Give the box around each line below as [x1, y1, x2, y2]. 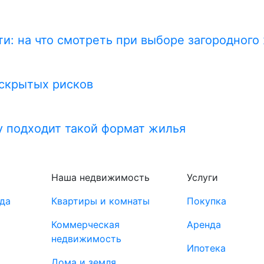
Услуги [186, 171, 218, 183]
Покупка [186, 195, 226, 207]
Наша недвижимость [51, 171, 150, 183]
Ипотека [186, 242, 226, 254]
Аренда [186, 219, 221, 230]
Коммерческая [51, 219, 120, 230]
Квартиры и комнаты [51, 195, 150, 207]
